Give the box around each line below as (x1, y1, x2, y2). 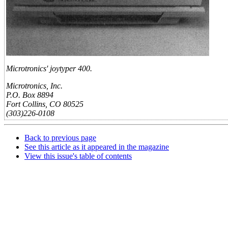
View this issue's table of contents (24, 152, 132, 160)
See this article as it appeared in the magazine (24, 142, 169, 151)
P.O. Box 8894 (6, 91, 53, 99)
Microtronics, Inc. (6, 81, 63, 90)
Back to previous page (24, 133, 96, 142)
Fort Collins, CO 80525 (6, 100, 83, 108)
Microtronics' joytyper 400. (6, 64, 92, 73)
